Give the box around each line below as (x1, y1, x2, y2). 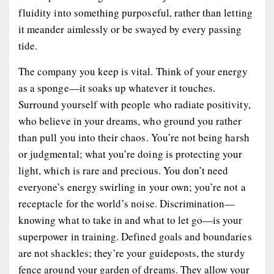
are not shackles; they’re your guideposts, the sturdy (18, 246, 245, 261)
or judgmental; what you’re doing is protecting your (18, 147, 243, 161)
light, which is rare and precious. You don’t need (18, 163, 229, 178)
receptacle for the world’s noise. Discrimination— (18, 196, 235, 211)
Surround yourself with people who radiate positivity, (18, 97, 251, 112)
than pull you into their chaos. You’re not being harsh (18, 130, 250, 145)
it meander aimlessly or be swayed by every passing (18, 22, 242, 37)
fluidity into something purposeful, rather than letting (18, 6, 253, 20)
